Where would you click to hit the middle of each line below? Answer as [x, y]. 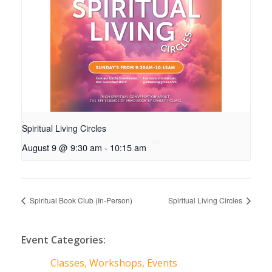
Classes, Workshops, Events [114, 263]
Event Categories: [63, 240]
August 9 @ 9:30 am [62, 148]
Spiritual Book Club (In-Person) [80, 200]
